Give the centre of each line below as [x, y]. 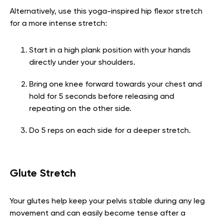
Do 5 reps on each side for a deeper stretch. [111, 131]
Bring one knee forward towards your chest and [116, 85]
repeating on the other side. [82, 109]
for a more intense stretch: [58, 24]
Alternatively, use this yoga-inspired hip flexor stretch [106, 12]
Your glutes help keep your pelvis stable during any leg [107, 202]
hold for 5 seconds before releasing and [102, 97]
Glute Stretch [43, 174]
